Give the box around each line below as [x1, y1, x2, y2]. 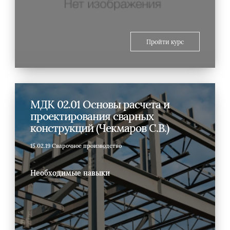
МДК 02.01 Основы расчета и [30, 97, 169, 111]
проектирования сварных [30, 109, 154, 123]
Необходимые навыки [30, 168, 110, 178]
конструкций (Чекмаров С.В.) [30, 121, 169, 135]
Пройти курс [146, 37, 184, 46]
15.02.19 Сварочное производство [30, 142, 122, 149]
